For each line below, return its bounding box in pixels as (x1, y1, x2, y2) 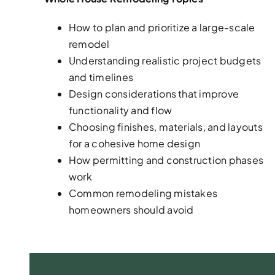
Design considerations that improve (68, 87, 239, 100)
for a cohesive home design (68, 137, 203, 150)
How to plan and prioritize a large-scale (68, 21, 255, 34)
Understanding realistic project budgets (68, 54, 261, 67)
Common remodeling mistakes (68, 187, 218, 199)
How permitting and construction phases (68, 153, 264, 166)
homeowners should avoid (68, 203, 194, 216)
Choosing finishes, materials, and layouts (68, 120, 263, 133)
